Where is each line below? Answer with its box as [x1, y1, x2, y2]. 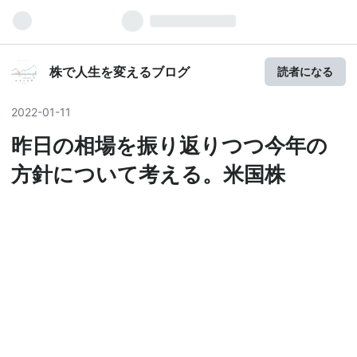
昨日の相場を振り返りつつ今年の [11, 133, 328, 158]
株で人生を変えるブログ [49, 64, 190, 80]
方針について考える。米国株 [11, 162, 285, 186]
